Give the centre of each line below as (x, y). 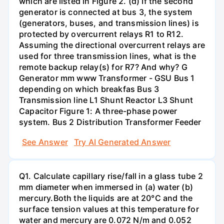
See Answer (45, 142)
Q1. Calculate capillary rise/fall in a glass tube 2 (111, 176)
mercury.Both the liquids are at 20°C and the (106, 198)
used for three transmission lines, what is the (107, 56)
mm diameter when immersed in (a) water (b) (106, 187)
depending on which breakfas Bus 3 (89, 89)
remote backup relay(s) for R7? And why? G (103, 67)
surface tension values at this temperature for (109, 209)
